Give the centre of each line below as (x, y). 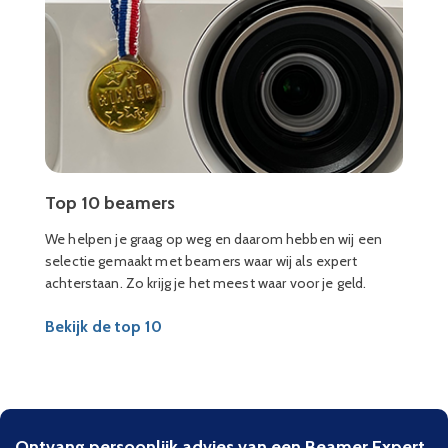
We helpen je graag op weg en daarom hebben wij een (214, 239)
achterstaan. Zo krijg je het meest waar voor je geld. (206, 283)
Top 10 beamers (110, 203)
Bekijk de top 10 (103, 326)
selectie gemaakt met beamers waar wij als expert (201, 261)
